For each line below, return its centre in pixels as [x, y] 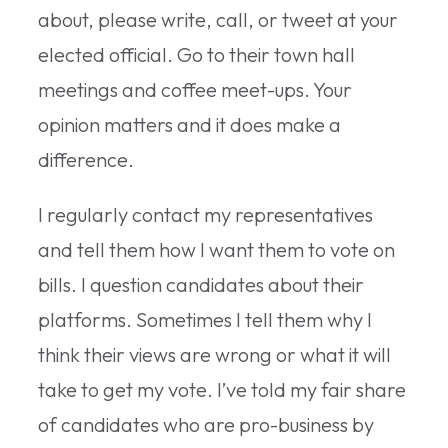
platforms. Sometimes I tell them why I [205, 319]
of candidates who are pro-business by [206, 424]
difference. [86, 159]
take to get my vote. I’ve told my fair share [222, 389]
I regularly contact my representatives [205, 214]
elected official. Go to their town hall [196, 54]
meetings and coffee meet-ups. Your [195, 89]
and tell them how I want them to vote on [216, 249]
